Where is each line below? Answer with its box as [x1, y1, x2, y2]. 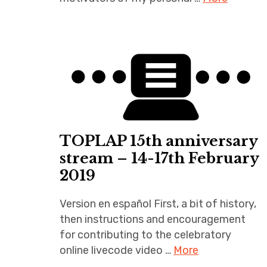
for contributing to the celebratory [60, 228, 231, 242]
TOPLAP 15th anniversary [60, 132, 258, 150]
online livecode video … [60, 244, 173, 257]
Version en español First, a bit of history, [60, 197, 256, 211]
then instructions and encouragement [60, 213, 246, 226]
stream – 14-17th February [60, 150, 259, 167]
